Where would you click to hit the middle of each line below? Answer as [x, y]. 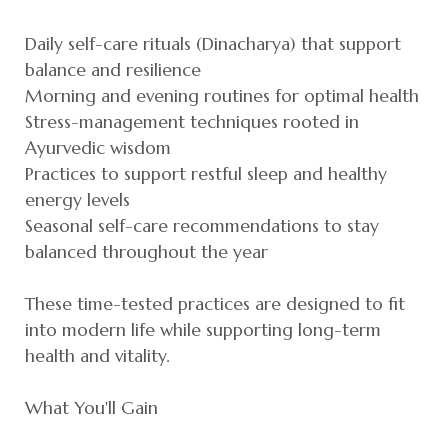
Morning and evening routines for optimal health [222, 95]
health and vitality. [97, 355]
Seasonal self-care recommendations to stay [202, 225]
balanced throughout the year [146, 251]
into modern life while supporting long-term [203, 329]
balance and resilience [113, 69]
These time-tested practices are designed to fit [215, 303]
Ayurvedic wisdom [98, 147]
